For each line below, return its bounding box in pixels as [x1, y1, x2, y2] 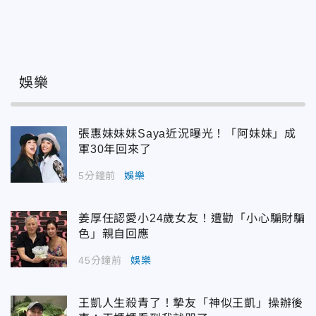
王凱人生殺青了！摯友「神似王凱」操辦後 [78, 297, 304, 310]
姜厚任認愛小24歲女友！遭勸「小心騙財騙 [78, 212, 305, 225]
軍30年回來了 [78, 143, 152, 156]
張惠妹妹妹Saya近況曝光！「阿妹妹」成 [78, 128, 296, 140]
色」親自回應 [78, 228, 150, 241]
